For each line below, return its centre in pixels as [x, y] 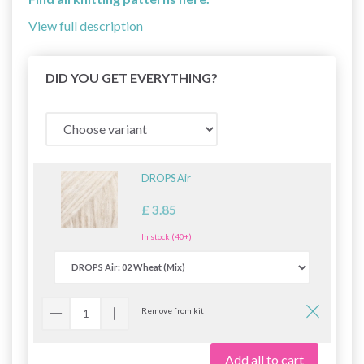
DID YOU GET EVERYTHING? [132, 77]
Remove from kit [173, 310]
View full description [86, 25]
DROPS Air [166, 178]
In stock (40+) [167, 236]
